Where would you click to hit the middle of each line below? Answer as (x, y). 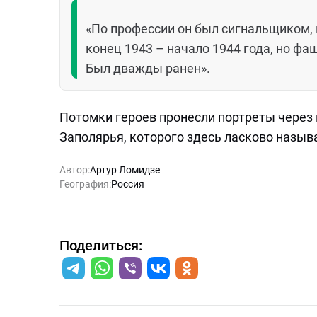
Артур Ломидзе (125, 170)
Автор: (75, 170)
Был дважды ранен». (148, 68)
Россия (128, 184)
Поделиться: (101, 246)
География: (85, 184)
